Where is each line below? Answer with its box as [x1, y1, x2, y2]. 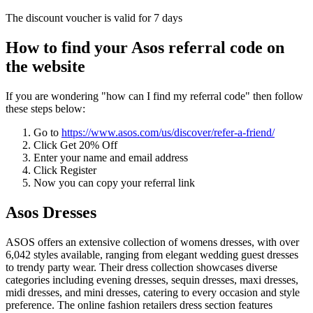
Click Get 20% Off [34, 138, 117, 151]
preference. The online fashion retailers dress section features [6, 298, 272, 311]
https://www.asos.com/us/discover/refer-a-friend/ [61, 126, 275, 138]
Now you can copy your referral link [34, 176, 195, 189]
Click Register [34, 163, 96, 176]
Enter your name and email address [34, 151, 188, 163]
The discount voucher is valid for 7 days [6, 11, 182, 24]
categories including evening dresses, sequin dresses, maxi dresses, [6, 273, 298, 286]
